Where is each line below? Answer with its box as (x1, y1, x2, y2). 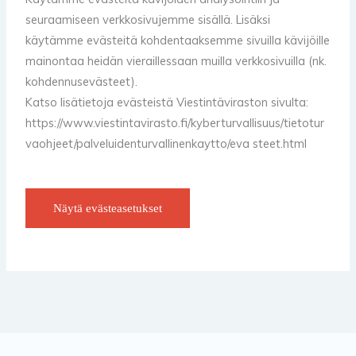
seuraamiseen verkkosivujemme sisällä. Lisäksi (25, 11, 271, 27)
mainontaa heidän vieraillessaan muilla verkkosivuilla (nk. (25, 52, 327, 68)
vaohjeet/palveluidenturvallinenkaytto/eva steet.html (25, 135, 308, 151)
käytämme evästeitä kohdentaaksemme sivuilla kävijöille (25, 32, 331, 48)
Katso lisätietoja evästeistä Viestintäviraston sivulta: (25, 94, 309, 110)
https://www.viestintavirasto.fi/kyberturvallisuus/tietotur (25, 114, 325, 130)
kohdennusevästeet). (25, 73, 138, 89)
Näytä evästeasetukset (53, 201, 163, 215)
